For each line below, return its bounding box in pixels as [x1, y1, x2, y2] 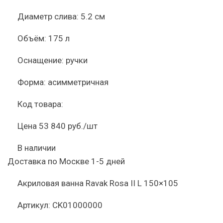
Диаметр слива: [17, 11, 79, 21]
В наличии [17, 143, 56, 153]
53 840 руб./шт [39, 121, 98, 131]
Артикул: [17, 200, 50, 210]
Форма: [17, 77, 46, 87]
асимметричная [48, 77, 109, 87]
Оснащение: [17, 55, 64, 65]
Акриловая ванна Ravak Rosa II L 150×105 [17, 178, 178, 188]
